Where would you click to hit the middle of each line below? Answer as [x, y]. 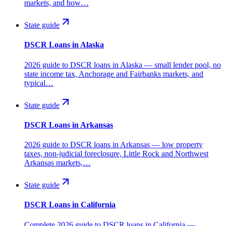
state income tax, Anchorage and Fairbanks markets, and [114, 74]
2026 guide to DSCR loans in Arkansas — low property [114, 145]
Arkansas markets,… [58, 163]
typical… [39, 83]
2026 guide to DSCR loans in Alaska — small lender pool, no [123, 65]
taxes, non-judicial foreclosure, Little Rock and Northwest [116, 154]
